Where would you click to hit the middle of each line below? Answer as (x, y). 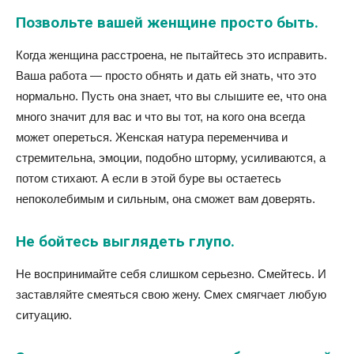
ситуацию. (44, 315)
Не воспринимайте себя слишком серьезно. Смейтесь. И (171, 274)
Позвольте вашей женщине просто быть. (167, 23)
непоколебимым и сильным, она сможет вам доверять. (166, 199)
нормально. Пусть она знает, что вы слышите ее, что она (171, 96)
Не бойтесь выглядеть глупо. (125, 241)
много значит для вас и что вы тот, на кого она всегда (160, 117)
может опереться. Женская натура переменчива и (152, 137)
